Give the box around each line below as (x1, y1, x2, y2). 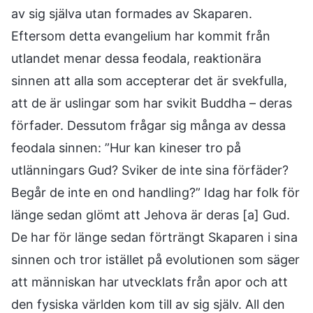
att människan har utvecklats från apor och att (11, 275, 288, 289)
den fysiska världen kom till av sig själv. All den (11, 297, 285, 312)
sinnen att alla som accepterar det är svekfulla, (11, 73, 287, 88)
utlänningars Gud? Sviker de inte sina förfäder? (11, 163, 289, 177)
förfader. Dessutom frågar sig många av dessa (11, 118, 286, 133)
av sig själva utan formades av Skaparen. (11, 6, 252, 21)
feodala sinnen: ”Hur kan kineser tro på (11, 140, 241, 155)
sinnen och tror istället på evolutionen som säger (11, 252, 300, 267)
